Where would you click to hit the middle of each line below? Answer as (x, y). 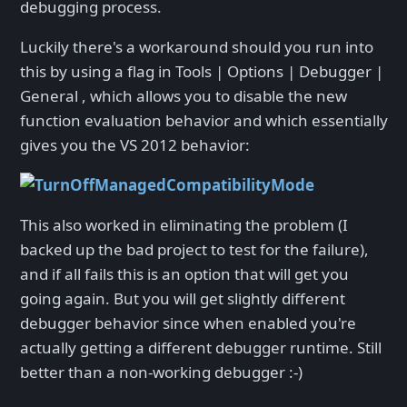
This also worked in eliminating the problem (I (184, 225)
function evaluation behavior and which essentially (204, 121)
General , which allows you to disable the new (184, 96)
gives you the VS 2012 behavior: (135, 145)
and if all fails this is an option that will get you (184, 274)
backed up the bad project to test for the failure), (194, 250)
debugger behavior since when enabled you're (188, 323)
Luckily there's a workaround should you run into (197, 47)
